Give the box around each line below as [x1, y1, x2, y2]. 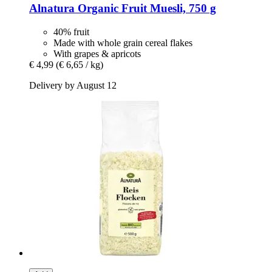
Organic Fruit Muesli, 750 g [75, 1, 216, 15]
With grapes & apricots [53, 48, 141, 59]
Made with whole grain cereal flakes [53, 37, 192, 48]
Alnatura [29, 1, 75, 15]
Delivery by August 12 [29, 80, 117, 90]
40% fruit [53, 26, 89, 37]
